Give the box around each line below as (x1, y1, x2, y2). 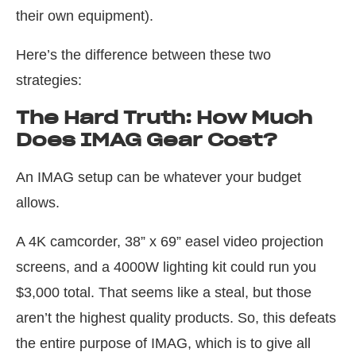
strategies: (16, 72, 82, 89)
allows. (16, 195, 60, 211)
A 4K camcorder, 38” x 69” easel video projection (16, 234, 323, 250)
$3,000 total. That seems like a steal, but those (16, 284, 311, 301)
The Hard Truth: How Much (16, 106, 312, 130)
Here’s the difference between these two (16, 47, 271, 64)
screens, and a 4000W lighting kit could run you (16, 259, 316, 276)
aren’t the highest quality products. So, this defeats (16, 310, 336, 327)
